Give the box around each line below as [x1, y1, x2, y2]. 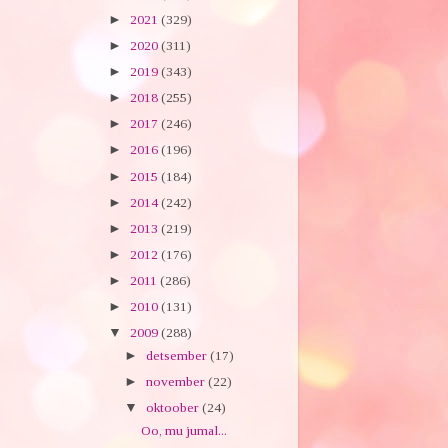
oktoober [145, 400, 202, 416]
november [145, 374, 208, 390]
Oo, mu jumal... [141, 423, 228, 438]
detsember [145, 348, 210, 363]
